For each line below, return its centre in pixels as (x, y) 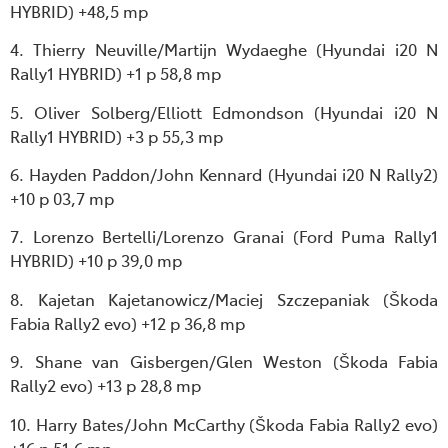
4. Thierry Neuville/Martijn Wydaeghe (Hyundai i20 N (224, 49)
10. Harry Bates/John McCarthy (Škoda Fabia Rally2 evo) (224, 423)
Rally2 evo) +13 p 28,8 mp (105, 385)
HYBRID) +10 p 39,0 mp (96, 260)
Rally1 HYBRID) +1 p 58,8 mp (115, 73)
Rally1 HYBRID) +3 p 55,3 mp (116, 135)
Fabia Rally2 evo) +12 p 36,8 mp (127, 322)
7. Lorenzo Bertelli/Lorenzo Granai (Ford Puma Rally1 (224, 236)
